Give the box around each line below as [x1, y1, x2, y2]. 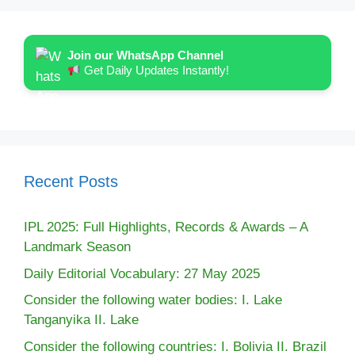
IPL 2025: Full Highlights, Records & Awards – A [24, 219, 307, 235]
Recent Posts [24, 173, 118, 190]
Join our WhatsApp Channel [67, 48, 223, 62]
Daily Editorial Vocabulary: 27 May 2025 [24, 265, 260, 281]
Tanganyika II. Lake [24, 312, 139, 327]
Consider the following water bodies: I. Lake [24, 292, 282, 307]
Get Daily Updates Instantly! [81, 63, 230, 77]
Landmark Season [24, 239, 131, 254]
